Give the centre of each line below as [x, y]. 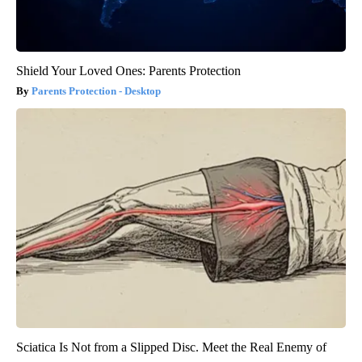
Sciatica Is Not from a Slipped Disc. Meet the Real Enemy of [171, 347]
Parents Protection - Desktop [96, 91]
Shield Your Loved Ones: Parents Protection [128, 71]
